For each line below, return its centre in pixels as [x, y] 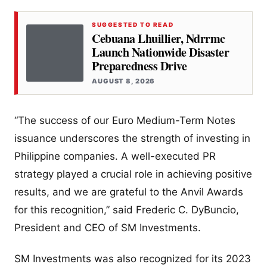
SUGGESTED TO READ [133, 25]
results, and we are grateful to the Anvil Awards [129, 192]
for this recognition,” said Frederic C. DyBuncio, [127, 210]
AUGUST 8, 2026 [124, 81]
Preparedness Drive [139, 66]
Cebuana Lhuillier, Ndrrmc [159, 39]
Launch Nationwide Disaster [160, 52]
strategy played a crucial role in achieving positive [133, 174]
